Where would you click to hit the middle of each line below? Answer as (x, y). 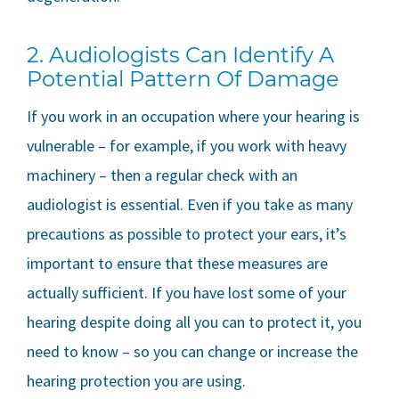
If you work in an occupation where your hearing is (193, 117)
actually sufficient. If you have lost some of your (187, 293)
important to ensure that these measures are (177, 264)
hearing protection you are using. (136, 381)
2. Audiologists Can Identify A (180, 55)
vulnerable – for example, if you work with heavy (187, 146)
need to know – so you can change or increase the (192, 352)
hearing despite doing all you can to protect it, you (194, 322)
